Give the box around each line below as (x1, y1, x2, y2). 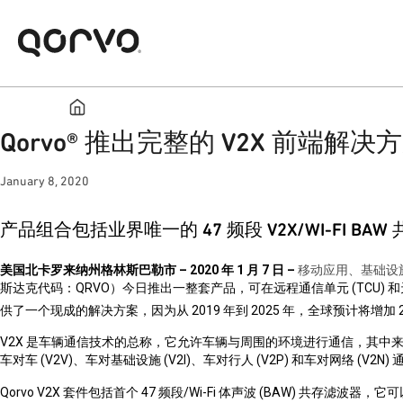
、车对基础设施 (73, 353, 161, 368)
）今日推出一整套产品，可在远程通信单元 (110, 280, 349, 295)
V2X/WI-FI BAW (263, 219, 392, 240)
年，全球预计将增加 (282, 302, 396, 318)
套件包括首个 (63, 385, 139, 400)
